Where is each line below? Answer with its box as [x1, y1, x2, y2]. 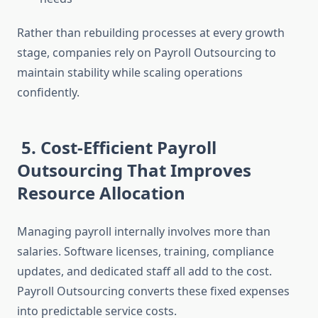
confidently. [17, 84, 79, 101]
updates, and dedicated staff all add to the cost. [17, 263, 272, 280]
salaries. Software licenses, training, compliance [17, 243, 274, 260]
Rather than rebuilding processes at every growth [17, 25, 285, 41]
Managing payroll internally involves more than [17, 224, 270, 240]
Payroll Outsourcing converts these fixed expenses [17, 283, 290, 300]
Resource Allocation [17, 181, 185, 205]
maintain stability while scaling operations [17, 65, 243, 81]
